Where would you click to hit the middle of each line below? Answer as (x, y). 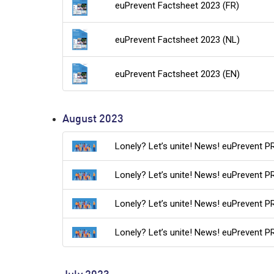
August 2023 (93, 120)
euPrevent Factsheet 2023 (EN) (178, 74)
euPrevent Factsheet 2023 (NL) (178, 39)
